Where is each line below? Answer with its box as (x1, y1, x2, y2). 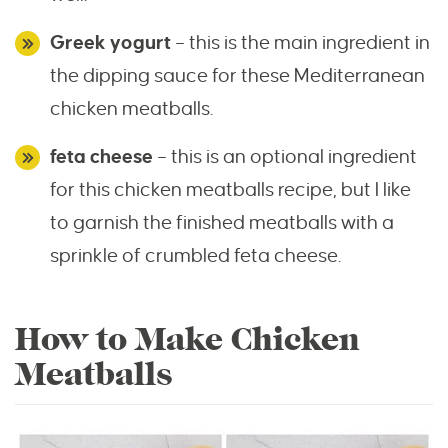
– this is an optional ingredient (157, 146, 417, 168)
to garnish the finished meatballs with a (50, 212, 394, 234)
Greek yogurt (50, 32, 171, 54)
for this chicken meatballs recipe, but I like (50, 179, 411, 201)
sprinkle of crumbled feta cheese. (50, 245, 341, 267)
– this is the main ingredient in (171, 32, 430, 54)
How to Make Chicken (15, 320, 360, 360)
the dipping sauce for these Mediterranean (50, 65, 425, 87)
